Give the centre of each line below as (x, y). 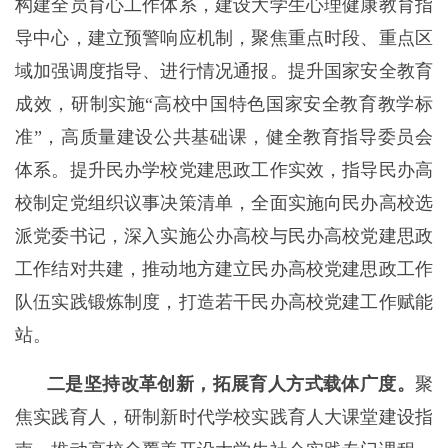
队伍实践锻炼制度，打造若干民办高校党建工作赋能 (224, 302)
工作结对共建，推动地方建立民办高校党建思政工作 (224, 269)
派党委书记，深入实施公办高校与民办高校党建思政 (224, 236)
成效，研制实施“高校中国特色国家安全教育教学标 (224, 104)
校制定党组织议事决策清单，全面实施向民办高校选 (224, 203)
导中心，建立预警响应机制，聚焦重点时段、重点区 (224, 38)
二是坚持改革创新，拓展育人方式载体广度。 (231, 384)
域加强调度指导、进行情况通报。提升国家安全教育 (224, 71)
